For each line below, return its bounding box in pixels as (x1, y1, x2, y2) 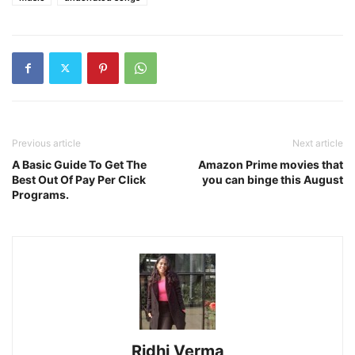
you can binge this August (202, 172, 343, 186)
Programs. (12, 187, 69, 201)
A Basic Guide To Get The (12, 157, 147, 171)
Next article (292, 136, 343, 149)
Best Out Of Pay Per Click (12, 172, 146, 186)
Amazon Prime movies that (198, 157, 343, 171)
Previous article (12, 136, 81, 149)
